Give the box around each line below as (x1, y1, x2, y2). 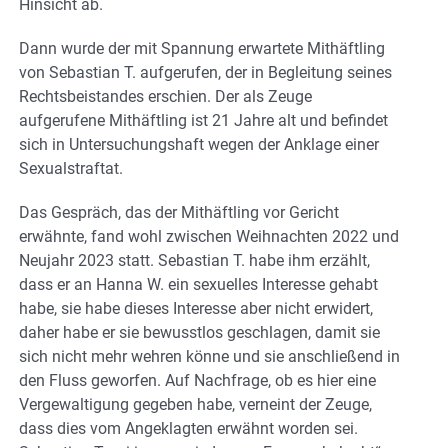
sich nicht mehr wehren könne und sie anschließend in (19, 346, 400, 366)
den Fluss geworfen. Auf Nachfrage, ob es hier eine (19, 370, 376, 390)
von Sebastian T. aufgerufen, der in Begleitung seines (19, 62, 392, 82)
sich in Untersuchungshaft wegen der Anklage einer (19, 134, 379, 154)
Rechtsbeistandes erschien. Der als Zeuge (19, 86, 312, 106)
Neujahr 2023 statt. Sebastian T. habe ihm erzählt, (19, 250, 370, 270)
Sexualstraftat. (19, 158, 123, 178)
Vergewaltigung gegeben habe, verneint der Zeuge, (19, 394, 372, 414)
